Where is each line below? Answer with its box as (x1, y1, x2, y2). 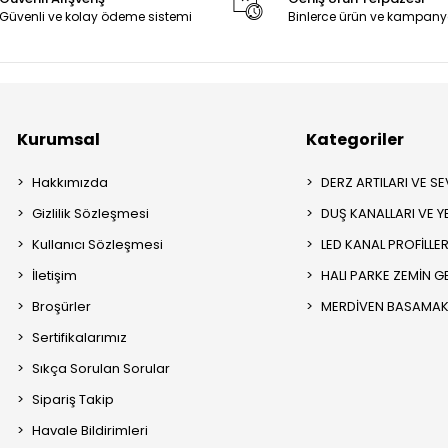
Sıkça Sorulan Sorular (32, 359, 171, 379)
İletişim (32, 266, 78, 286)
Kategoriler (306, 128, 405, 152)
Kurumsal (17, 128, 101, 152)
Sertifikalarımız (32, 328, 128, 348)
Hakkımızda (32, 173, 109, 193)
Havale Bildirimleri (32, 421, 149, 441)
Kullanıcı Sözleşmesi (32, 235, 164, 255)
